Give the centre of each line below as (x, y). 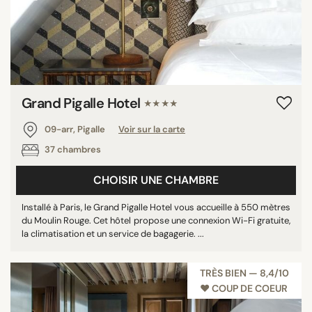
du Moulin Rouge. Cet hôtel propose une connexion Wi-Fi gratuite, (156, 220)
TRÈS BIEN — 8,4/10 (244, 273)
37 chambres (72, 149)
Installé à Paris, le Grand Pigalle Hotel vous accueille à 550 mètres (156, 207)
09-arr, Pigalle (75, 129)
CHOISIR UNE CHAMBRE (156, 180)
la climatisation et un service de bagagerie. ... (113, 233)
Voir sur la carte (152, 129)
